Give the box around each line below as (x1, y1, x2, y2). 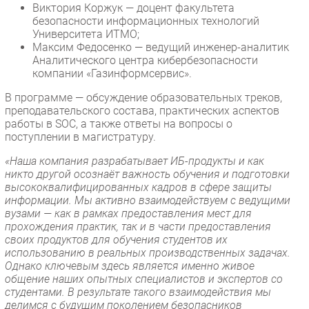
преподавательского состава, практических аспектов (5, 103, 279, 117)
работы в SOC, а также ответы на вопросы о (5, 117, 232, 130)
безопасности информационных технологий (32, 14, 259, 28)
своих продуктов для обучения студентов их (5, 232, 228, 246)
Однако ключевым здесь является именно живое (5, 259, 255, 272)
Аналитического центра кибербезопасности (32, 53, 258, 67)
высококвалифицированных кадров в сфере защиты (5, 180, 272, 194)
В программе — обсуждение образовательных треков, (5, 90, 282, 104)
